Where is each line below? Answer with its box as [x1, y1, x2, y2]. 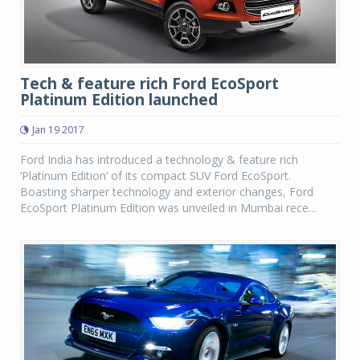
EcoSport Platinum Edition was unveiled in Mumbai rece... [20, 199, 316, 215]
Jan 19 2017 [32, 122, 84, 137]
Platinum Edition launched [20, 88, 218, 110]
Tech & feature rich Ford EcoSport [20, 72, 279, 94]
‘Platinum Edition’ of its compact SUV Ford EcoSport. [20, 167, 291, 183]
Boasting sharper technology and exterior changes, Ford [20, 183, 313, 199]
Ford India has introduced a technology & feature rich [20, 151, 298, 167]
